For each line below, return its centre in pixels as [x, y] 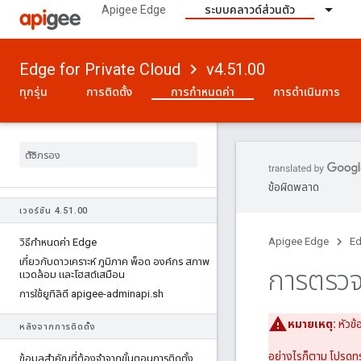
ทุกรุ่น [33, 92]
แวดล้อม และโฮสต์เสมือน [72, 274]
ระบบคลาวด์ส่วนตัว [250, 10]
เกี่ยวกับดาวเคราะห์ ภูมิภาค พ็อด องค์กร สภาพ [114, 261]
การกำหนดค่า [203, 92]
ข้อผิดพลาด [294, 187]
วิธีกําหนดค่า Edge [58, 242]
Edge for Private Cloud [100, 69]
